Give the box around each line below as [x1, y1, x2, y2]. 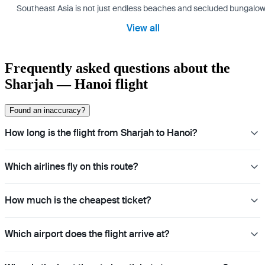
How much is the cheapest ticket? [5, 193, 151, 206]
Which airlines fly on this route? [5, 160, 138, 173]
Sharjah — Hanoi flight [5, 76, 148, 92]
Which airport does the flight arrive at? [5, 227, 169, 240]
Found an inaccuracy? [9, 105, 85, 115]
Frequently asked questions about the [5, 60, 230, 76]
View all [127, 22, 160, 35]
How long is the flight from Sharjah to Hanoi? [5, 126, 197, 139]
